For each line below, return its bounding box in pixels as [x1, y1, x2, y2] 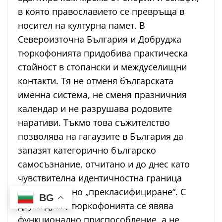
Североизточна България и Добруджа [18, 33, 181, 45]
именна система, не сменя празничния [18, 88, 187, 101]
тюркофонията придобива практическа [18, 47, 188, 59]
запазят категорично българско [18, 144, 156, 156]
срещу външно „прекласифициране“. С [18, 185, 186, 198]
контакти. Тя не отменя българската [18, 74, 173, 87]
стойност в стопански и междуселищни [18, 60, 187, 73]
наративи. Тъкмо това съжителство [18, 116, 170, 128]
